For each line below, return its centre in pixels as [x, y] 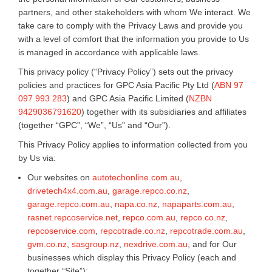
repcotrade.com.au [206, 230]
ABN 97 [229, 85]
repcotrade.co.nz [133, 230]
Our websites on [60, 177]
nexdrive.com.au [156, 244]
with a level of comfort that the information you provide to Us [134, 39]
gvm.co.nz [47, 244]
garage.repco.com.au [69, 204]
